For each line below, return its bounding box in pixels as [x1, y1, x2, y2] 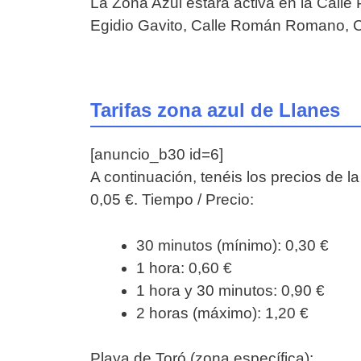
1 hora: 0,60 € [136, 259, 232, 276]
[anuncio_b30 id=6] [90, 146, 223, 164]
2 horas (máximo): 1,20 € [136, 304, 309, 322]
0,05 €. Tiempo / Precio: [90, 191, 254, 209]
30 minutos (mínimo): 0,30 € [136, 236, 329, 254]
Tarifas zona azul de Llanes [90, 99, 340, 122]
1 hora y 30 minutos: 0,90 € [136, 281, 325, 299]
